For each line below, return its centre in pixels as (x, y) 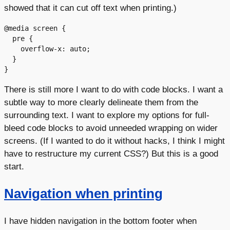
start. (14, 166)
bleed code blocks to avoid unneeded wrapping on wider (111, 128)
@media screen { (35, 28)
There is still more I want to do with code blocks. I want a (113, 89)
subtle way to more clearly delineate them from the (101, 102)
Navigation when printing (83, 194)
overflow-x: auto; (12, 49)
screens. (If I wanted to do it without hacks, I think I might (114, 140)
